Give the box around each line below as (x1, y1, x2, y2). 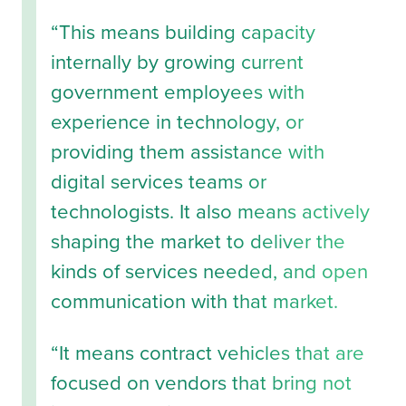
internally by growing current (51, 47, 304, 78)
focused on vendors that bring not (51, 368, 352, 399)
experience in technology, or (51, 107, 304, 138)
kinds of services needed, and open (51, 256, 368, 287)
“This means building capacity (51, 17, 315, 48)
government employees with (51, 77, 304, 108)
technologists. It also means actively (51, 197, 370, 227)
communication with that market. (51, 286, 338, 317)
